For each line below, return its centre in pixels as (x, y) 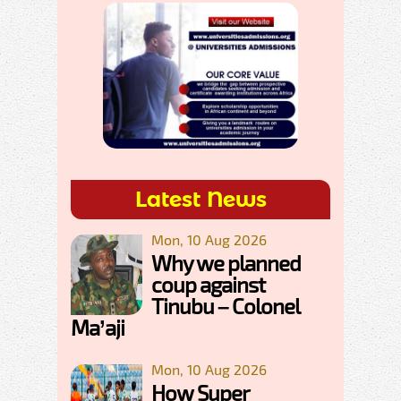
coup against (208, 285)
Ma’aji (98, 328)
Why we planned (226, 263)
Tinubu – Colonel (225, 306)
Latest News (200, 200)
